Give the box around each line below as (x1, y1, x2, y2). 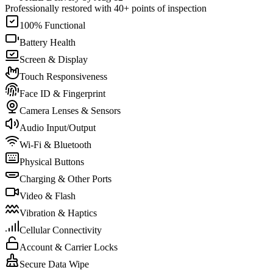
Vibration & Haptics (19, 208, 97, 219)
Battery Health (19, 37, 76, 48)
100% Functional (19, 20, 85, 31)
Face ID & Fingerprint (19, 88, 105, 99)
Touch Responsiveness (19, 71, 107, 82)
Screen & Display (19, 54, 88, 65)
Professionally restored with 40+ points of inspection (5, 3, 207, 14)
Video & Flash (19, 191, 76, 202)
